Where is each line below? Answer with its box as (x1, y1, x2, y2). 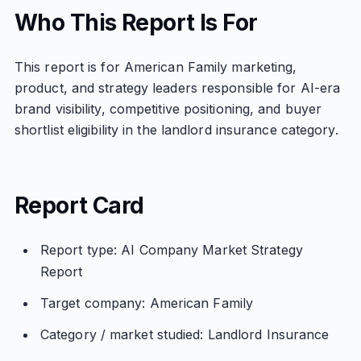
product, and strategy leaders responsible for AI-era (14, 80, 341, 96)
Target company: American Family (39, 295, 254, 311)
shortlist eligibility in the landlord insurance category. (14, 122, 338, 138)
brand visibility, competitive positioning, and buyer (14, 101, 322, 117)
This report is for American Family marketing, (14, 59, 297, 75)
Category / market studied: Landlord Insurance (39, 326, 330, 342)
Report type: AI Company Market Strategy (39, 242, 303, 258)
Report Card (14, 192, 144, 219)
